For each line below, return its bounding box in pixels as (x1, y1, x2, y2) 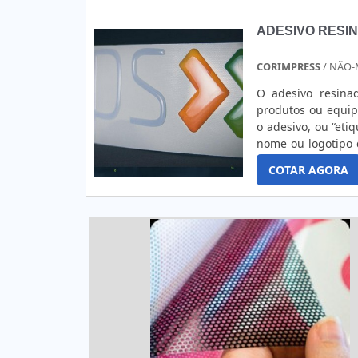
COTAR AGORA (268, 162, 348, 177)
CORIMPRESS (256, 59, 323, 74)
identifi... (256, 169, 304, 185)
